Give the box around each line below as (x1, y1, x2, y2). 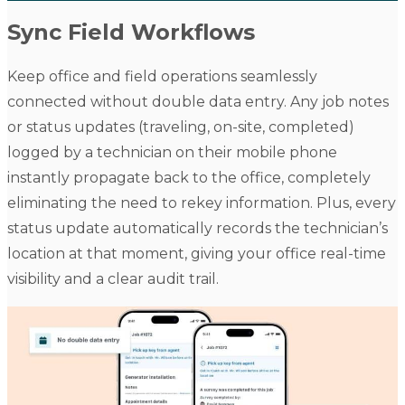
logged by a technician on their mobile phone (7, 143, 337, 161)
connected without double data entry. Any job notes (7, 92, 389, 110)
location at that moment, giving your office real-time (7, 244, 386, 262)
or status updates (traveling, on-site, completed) (7, 118, 354, 136)
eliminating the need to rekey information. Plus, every (7, 193, 396, 212)
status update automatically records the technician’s (7, 219, 388, 237)
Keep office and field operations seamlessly (7, 67, 317, 85)
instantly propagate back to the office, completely (7, 168, 371, 186)
